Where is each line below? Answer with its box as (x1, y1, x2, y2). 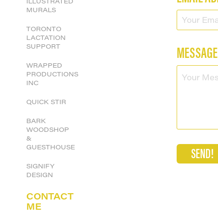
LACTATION (26, 33, 66, 41)
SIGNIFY (26, 162, 54, 170)
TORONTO (26, 24, 61, 33)
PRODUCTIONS (26, 70, 78, 78)
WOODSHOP (26, 125, 69, 133)
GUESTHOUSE (26, 143, 75, 151)
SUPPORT (26, 42, 60, 50)
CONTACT (26, 190, 73, 202)
